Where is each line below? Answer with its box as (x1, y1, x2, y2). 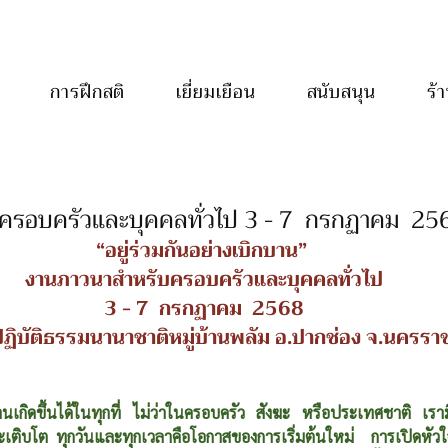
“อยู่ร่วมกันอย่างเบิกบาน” (96, 233, 312, 268)
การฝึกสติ (50, 76, 126, 108)
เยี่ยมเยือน (176, 76, 256, 108)
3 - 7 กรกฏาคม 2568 (104, 291, 304, 326)
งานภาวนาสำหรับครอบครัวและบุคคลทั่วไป (25, 262, 383, 297)
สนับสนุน (306, 76, 376, 108)
